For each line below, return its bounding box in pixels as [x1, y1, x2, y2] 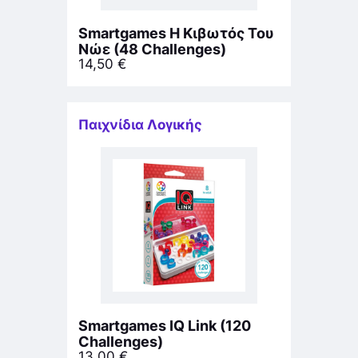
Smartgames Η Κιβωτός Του [78, 24, 274, 42]
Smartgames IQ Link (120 [78, 317, 251, 335]
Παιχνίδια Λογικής [78, 116, 202, 133]
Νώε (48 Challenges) [78, 40, 226, 58]
